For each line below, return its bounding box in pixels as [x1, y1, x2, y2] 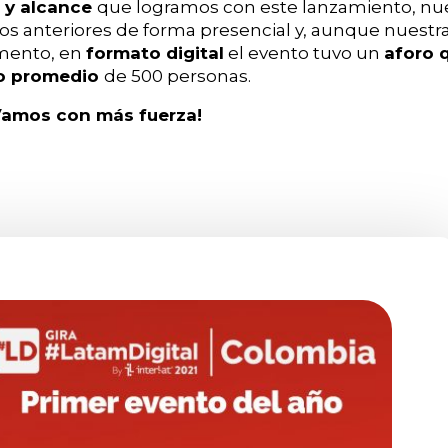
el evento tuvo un [223, 43, 384, 64]
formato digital [85, 43, 224, 64]
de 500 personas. [104, 66, 255, 87]
